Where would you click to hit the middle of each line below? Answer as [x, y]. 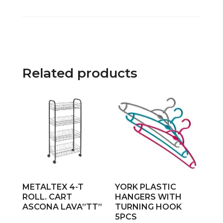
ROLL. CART [47, 197]
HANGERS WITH [149, 197]
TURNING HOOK [149, 207]
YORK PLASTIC [146, 187]
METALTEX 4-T [53, 187]
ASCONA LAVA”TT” [62, 207]
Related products [80, 73]
